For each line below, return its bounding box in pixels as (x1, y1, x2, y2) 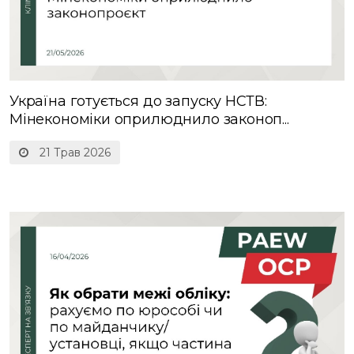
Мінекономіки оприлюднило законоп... (9, 111, 289, 129)
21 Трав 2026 (36, 145, 111, 160)
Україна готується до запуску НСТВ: (9, 92, 267, 111)
